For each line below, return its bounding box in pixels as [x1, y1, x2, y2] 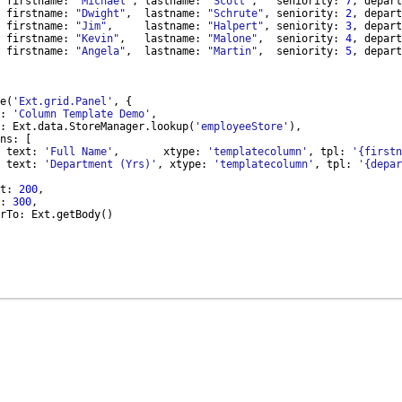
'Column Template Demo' [13, 108, 151, 121]
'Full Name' [44, 145, 113, 159]
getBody [57, 208, 100, 222]
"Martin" [207, 45, 258, 58]
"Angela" [75, 45, 126, 58]
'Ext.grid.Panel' [13, 95, 113, 109]
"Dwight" [75, 7, 126, 21]
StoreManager [69, 120, 144, 134]
